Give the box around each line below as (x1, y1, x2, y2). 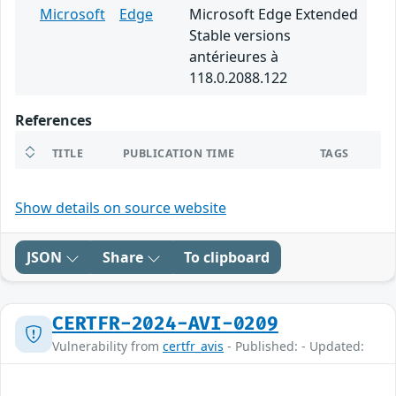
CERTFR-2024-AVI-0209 (52, 313, 278, 336)
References (15, 110, 92, 131)
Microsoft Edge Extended (189, 4, 358, 25)
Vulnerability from (52, 338, 163, 355)
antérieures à (189, 47, 278, 67)
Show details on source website (15, 198, 226, 218)
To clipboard (184, 247, 270, 268)
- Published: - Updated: (224, 338, 364, 355)
